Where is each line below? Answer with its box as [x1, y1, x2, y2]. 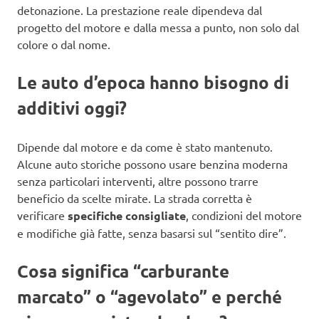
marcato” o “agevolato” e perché [17, 285, 282, 308]
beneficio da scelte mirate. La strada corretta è [17, 190, 252, 205]
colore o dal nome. [17, 36, 110, 51]
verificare [17, 207, 68, 222]
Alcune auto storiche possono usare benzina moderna [17, 156, 288, 171]
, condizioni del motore [186, 207, 302, 222]
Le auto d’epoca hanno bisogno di [17, 70, 289, 93]
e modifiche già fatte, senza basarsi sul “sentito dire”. [17, 225, 286, 240]
